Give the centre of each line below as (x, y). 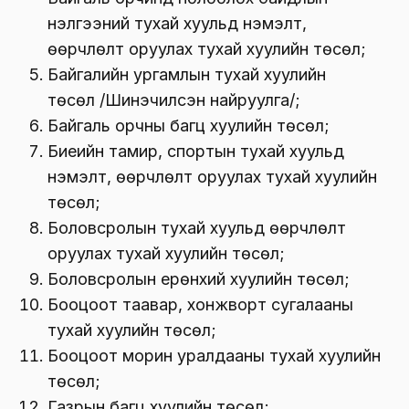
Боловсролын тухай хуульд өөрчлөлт (197, 227)
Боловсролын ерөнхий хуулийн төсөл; (199, 278)
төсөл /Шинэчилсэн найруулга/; (174, 100)
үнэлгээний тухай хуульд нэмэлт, (177, 23)
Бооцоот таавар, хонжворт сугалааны (200, 304)
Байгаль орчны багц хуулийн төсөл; (189, 125)
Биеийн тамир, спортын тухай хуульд (196, 151)
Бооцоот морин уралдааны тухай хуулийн (214, 355)
